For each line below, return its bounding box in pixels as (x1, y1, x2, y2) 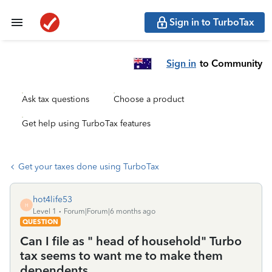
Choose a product (114, 94, 184, 104)
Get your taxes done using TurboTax (18, 161, 159, 172)
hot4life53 (33, 194, 72, 205)
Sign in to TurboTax (169, 16, 254, 28)
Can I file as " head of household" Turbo (20, 234, 242, 248)
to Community (200, 57, 262, 69)
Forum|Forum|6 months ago (64, 207, 155, 216)
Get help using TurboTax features (22, 118, 151, 129)
